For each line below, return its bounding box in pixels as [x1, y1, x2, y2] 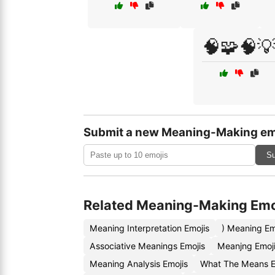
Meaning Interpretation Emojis [90, 223, 209, 233]
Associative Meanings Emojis [90, 241, 205, 251]
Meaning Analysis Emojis [90, 258, 188, 269]
